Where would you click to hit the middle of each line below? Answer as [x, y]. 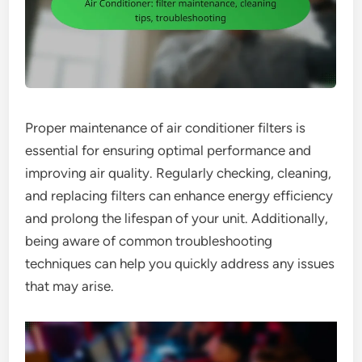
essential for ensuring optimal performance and [168, 150]
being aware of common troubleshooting [149, 241]
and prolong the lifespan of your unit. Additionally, [177, 218]
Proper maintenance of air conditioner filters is [166, 128]
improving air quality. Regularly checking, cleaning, [179, 173]
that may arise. [70, 286]
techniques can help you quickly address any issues [180, 263]
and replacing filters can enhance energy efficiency [179, 196]
